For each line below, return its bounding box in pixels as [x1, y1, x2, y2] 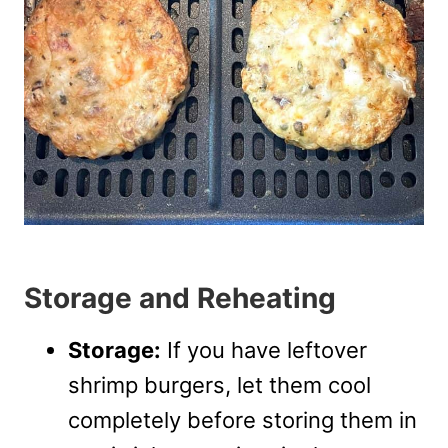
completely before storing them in [68, 406, 417, 433]
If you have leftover [161, 336, 367, 363]
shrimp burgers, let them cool [68, 371, 371, 398]
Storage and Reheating [24, 280, 336, 315]
